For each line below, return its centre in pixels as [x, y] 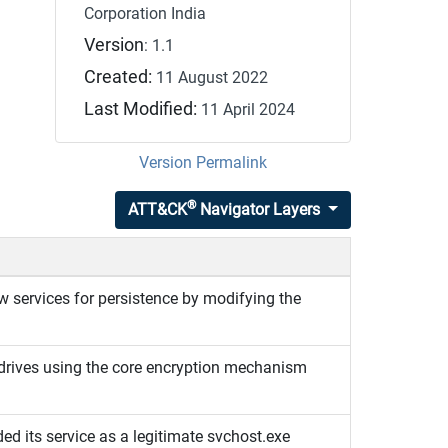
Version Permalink [202, 162]
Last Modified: [143, 108]
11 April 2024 [248, 109]
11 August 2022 [212, 77]
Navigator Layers [258, 209]
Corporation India [145, 13]
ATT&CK [158, 209]
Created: [120, 76]
